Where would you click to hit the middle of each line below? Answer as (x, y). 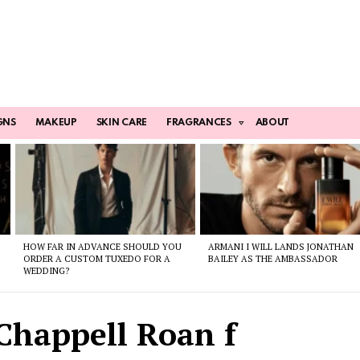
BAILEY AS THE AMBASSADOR (273, 258)
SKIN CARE (121, 123)
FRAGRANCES (198, 123)
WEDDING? (46, 270)
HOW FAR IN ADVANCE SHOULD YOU (102, 246)
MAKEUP (56, 123)
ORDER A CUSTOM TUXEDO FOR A (96, 258)
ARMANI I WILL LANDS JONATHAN (281, 246)
